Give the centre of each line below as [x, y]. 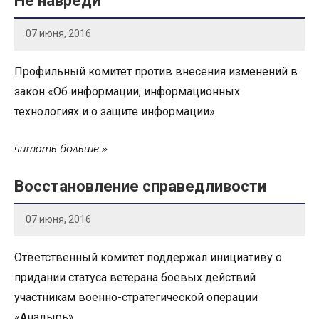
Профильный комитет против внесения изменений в [156, 71]
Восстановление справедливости [140, 186]
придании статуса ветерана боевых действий [135, 277]
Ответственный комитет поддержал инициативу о [148, 257]
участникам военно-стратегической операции [136, 297]
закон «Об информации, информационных [127, 91]
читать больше [57, 148]
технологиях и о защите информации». [116, 111]
